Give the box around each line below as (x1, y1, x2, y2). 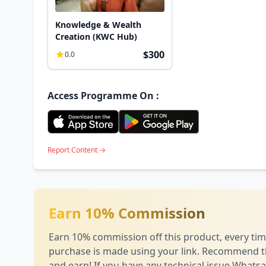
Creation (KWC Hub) (55, 30, 137, 42)
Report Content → (47, 144, 106, 155)
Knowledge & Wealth (55, 18, 141, 30)
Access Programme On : (47, 88, 159, 102)
